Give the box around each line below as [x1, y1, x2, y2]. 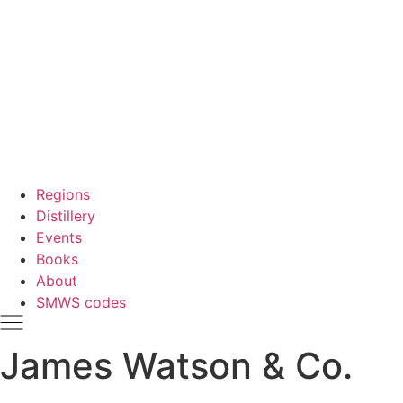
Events [36, 228, 82, 246]
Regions [36, 185, 90, 203]
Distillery [36, 207, 95, 225]
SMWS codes [36, 293, 126, 311]
